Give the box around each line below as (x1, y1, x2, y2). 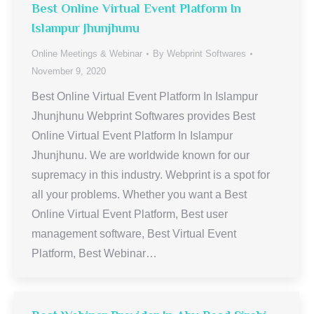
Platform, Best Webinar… (32, 247, 157, 259)
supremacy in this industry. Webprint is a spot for (32, 169, 270, 181)
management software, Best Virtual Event (32, 228, 236, 240)
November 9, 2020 (32, 66, 106, 76)
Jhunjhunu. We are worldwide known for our (32, 149, 250, 161)
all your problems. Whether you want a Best (32, 189, 247, 200)
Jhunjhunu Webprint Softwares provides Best (32, 110, 255, 122)
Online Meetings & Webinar (32, 48, 142, 59)
